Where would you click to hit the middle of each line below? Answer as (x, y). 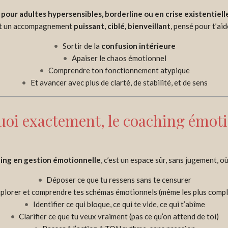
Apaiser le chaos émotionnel (119, 58)
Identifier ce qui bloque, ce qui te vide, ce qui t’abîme (119, 204)
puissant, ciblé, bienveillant (122, 26)
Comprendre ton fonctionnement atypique (119, 70)
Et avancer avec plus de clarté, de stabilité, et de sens (119, 83)
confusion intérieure (138, 46)
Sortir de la (82, 46)
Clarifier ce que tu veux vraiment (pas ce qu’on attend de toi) (119, 216)
